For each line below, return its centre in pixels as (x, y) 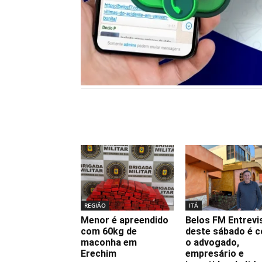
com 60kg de (109, 231)
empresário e (215, 253)
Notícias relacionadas (158, 121)
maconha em (109, 242)
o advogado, (212, 242)
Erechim (99, 253)
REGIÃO (95, 205)
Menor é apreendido (125, 220)
